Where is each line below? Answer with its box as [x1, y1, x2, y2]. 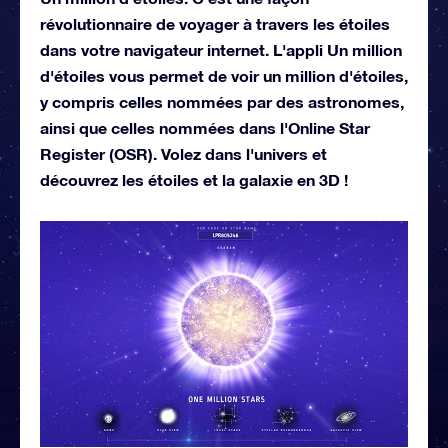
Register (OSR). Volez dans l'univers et [40, 143, 327, 163]
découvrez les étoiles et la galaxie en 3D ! [40, 169, 348, 189]
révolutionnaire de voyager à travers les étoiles [40, 13, 390, 33]
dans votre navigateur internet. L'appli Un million [40, 39, 402, 59]
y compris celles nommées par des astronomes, [40, 91, 404, 111]
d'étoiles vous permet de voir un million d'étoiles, [40, 65, 408, 85]
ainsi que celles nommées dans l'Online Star [40, 117, 370, 137]
